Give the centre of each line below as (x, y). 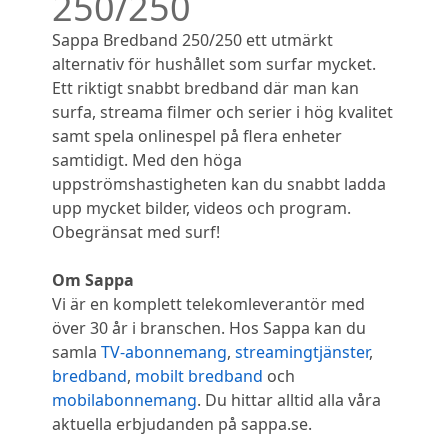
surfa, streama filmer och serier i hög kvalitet (222, 111)
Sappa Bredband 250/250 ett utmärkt (192, 39)
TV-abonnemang (164, 351)
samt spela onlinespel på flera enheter (197, 135)
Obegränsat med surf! (136, 231)
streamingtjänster (302, 351)
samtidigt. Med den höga (147, 159)
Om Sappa (93, 279)
